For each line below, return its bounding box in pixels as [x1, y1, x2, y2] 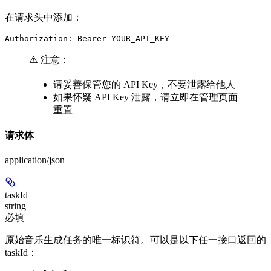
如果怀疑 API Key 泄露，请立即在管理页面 [53, 91, 238, 102]
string [5, 201, 26, 212]
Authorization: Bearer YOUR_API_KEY [5, 33, 169, 43]
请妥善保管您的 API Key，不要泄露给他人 [53, 79, 235, 90]
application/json [5, 155, 65, 166]
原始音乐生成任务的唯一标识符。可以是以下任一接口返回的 [5, 235, 266, 246]
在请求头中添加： [5, 11, 82, 22]
